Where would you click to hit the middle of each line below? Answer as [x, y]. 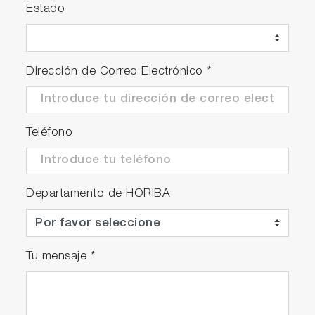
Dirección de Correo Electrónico [117, 72]
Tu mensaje [58, 257]
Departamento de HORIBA [98, 194]
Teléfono [50, 133]
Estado [46, 9]
